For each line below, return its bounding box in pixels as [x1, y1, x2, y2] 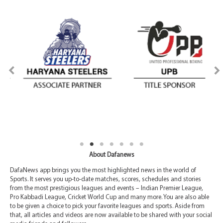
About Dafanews [89, 151, 134, 158]
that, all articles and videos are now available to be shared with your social [10, 212, 212, 219]
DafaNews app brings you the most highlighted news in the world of [10, 167, 196, 174]
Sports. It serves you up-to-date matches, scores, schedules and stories [10, 176, 201, 183]
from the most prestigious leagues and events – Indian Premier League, [10, 185, 203, 192]
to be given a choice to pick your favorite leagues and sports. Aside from [10, 203, 205, 210]
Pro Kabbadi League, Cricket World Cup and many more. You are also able [10, 194, 209, 201]
